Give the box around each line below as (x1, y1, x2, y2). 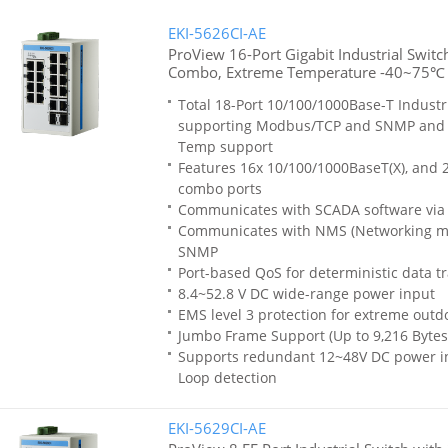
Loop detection (177, 368, 277, 387)
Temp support (177, 137, 273, 156)
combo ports (177, 179, 262, 198)
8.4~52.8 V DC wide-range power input (177, 284, 435, 303)
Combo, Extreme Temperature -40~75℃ (167, 62, 445, 82)
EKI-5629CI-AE (167, 418, 266, 438)
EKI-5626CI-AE (167, 23, 266, 43)
